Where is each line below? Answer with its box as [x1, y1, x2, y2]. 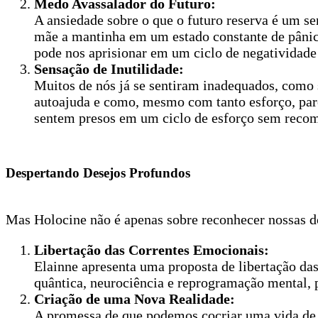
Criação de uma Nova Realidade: [34, 291, 235, 307]
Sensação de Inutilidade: [34, 61, 184, 77]
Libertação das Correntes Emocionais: [34, 242, 269, 258]
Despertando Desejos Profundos [6, 165, 190, 181]
